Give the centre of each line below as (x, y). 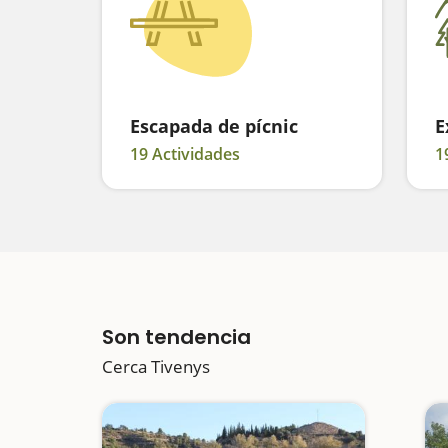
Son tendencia (176, 337)
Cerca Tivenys (156, 366)
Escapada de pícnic (214, 126)
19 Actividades (185, 154)
